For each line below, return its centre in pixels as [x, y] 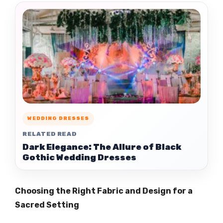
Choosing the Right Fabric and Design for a [104, 191]
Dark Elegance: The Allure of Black [102, 147]
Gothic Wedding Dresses [79, 157]
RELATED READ [50, 134]
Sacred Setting [47, 205]
